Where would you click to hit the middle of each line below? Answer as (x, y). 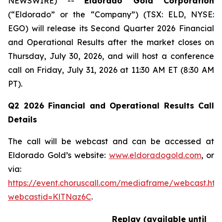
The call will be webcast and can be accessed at (111, 141)
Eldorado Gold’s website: (58, 155)
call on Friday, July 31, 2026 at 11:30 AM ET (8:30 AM (111, 70)
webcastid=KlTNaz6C (50, 197)
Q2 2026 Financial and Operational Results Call (111, 106)
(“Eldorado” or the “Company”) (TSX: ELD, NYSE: (111, 14)
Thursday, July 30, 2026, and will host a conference (111, 56)
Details (23, 119)
